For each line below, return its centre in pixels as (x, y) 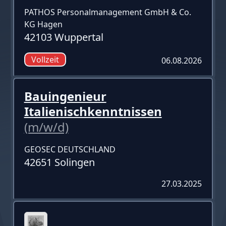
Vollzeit (45, 59)
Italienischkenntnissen (93, 111)
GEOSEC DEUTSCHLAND (70, 149)
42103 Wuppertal (64, 37)
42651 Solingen (59, 162)
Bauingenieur (65, 96)
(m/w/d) (46, 127)
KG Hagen (43, 24)
